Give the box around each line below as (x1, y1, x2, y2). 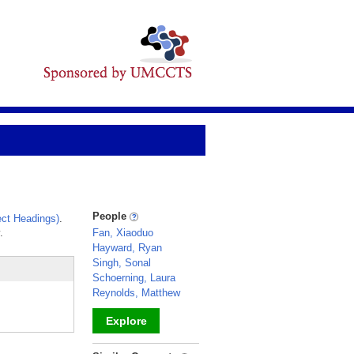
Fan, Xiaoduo (92, 227, 153, 239)
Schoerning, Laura (92, 272, 175, 284)
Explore (105, 314, 147, 327)
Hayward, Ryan (92, 242, 162, 254)
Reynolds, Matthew (92, 287, 180, 299)
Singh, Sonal (92, 257, 151, 269)
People (92, 210, 130, 222)
